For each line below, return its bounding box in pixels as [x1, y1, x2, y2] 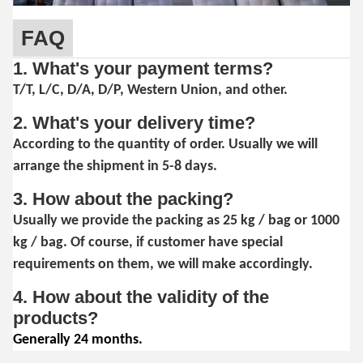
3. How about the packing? [13, 189, 233, 210]
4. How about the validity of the [13, 287, 269, 308]
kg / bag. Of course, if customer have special [13, 235, 283, 251]
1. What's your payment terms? [13, 58, 273, 79]
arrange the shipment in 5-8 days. [13, 159, 217, 175]
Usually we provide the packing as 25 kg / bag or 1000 [13, 213, 340, 229]
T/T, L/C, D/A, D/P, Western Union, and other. [13, 83, 288, 99]
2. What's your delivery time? [13, 113, 255, 134]
